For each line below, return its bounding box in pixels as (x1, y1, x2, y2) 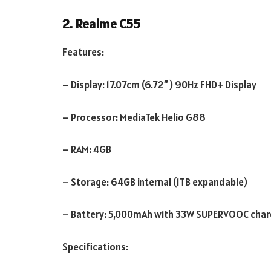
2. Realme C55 (62, 16, 140, 33)
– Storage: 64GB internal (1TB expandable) (62, 175, 247, 189)
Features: (62, 45, 104, 59)
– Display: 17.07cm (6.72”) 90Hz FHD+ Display (62, 78, 256, 92)
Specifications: (62, 240, 128, 253)
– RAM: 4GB (62, 143, 111, 157)
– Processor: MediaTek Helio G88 (62, 110, 206, 124)
